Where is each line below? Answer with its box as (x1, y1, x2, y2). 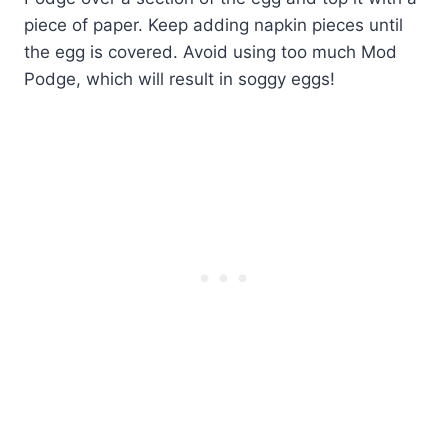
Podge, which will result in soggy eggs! (24, 68, 335, 89)
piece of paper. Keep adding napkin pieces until (24, 14, 403, 35)
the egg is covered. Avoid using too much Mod (24, 41, 397, 62)
